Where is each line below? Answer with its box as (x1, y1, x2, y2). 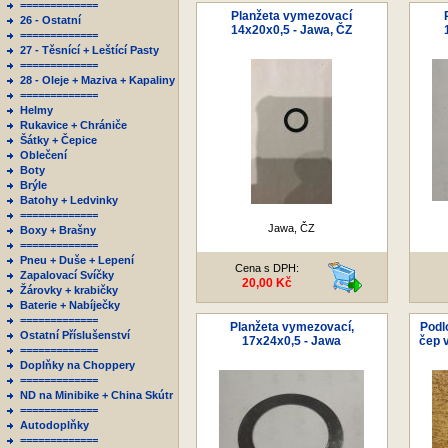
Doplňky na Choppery (20, 359, 135, 371)
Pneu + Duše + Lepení (20, 254, 134, 266)
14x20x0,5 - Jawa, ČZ (231, 23, 352, 37)
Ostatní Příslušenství (20, 329, 130, 341)
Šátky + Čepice (20, 134, 97, 146)
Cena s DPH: (234, 262, 299, 274)
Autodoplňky (20, 419, 89, 431)
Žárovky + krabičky (20, 284, 118, 296)
